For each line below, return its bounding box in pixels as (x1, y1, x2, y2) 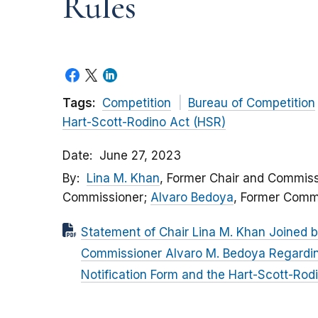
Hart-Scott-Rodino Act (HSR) (62, 115, 226, 130)
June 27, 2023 (99, 148, 181, 163)
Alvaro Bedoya (150, 190, 234, 205)
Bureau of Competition (187, 96, 315, 111)
